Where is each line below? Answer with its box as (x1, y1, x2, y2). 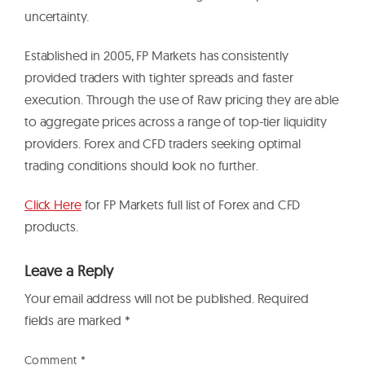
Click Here (24, 196, 81, 213)
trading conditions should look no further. (24, 156, 258, 174)
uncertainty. (24, 7, 92, 24)
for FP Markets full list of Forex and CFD (81, 196, 301, 213)
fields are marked (24, 311, 125, 328)
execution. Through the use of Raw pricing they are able (24, 90, 339, 108)
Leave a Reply (24, 261, 113, 280)
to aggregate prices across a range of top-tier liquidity (24, 112, 327, 130)
